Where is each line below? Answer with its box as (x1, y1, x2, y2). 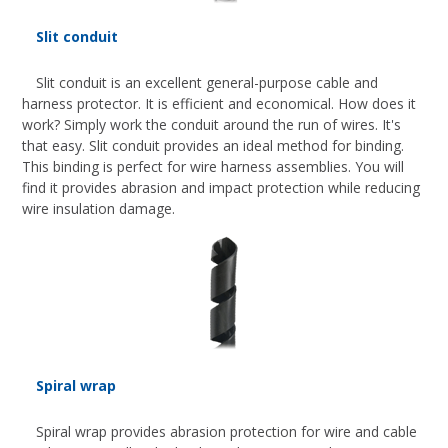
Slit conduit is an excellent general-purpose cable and (35, 73, 378, 93)
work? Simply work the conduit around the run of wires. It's (22, 115, 402, 135)
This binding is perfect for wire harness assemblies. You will (22, 157, 405, 177)
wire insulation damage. (22, 199, 176, 219)
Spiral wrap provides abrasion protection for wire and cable (35, 422, 417, 442)
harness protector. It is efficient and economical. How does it (22, 94, 417, 114)
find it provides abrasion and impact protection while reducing (22, 178, 421, 198)
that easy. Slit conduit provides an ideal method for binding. (22, 136, 405, 156)
